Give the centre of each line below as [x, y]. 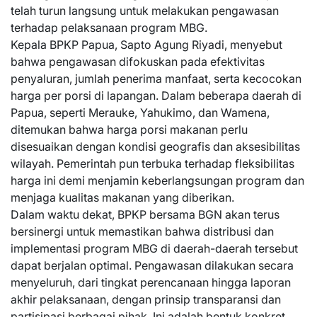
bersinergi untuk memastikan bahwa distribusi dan [142, 231]
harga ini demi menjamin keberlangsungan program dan [157, 180]
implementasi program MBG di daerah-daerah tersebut [154, 248]
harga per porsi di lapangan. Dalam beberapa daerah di [156, 96]
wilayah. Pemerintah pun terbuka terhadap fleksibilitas [152, 163]
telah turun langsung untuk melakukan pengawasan [145, 11]
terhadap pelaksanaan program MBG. [109, 28]
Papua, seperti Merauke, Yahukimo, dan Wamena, [140, 113]
